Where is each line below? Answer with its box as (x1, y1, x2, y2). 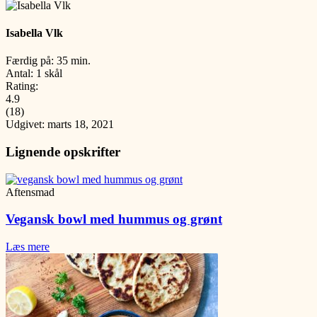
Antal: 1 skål (6, 67, 62, 80)
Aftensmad (6, 185, 54, 198)
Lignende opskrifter (6, 144, 120, 159)
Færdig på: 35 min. (6, 54, 91, 67)
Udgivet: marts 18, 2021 (6, 118, 114, 131)
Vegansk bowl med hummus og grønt (6, 212, 222, 227)
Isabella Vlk (6, 26, 63, 39)
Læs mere (6, 241, 50, 253)
